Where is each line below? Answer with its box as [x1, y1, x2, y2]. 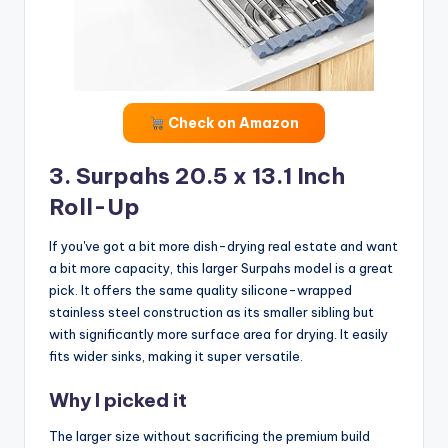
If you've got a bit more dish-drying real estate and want [49, 238, 398, 255]
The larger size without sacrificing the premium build [49, 427, 370, 444]
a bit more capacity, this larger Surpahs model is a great [49, 260, 393, 277]
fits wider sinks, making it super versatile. [49, 348, 303, 365]
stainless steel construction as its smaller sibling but [49, 304, 374, 321]
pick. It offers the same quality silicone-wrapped [49, 282, 352, 299]
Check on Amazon [164, 114, 299, 133]
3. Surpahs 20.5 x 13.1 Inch [49, 162, 345, 191]
